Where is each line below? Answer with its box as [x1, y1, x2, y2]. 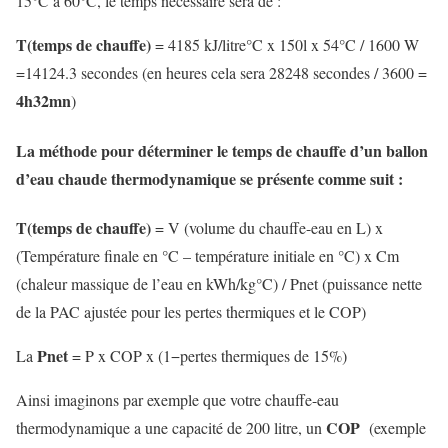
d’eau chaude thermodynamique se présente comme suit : [16, 166, 403, 190]
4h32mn [16, 89, 71, 113]
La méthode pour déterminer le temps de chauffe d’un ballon [16, 138, 428, 162]
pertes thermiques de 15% [180, 344, 342, 366]
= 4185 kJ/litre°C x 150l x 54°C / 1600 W [151, 34, 419, 56]
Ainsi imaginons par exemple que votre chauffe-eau [16, 388, 339, 410]
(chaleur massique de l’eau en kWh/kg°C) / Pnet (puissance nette [16, 272, 422, 294]
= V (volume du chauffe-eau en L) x [151, 216, 383, 238]
